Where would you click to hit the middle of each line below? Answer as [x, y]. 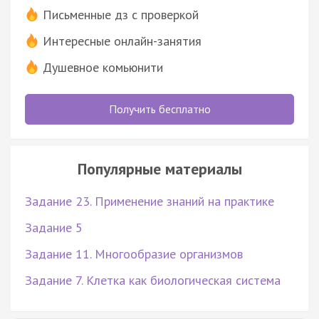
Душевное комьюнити [103, 67]
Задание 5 [54, 227]
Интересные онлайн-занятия [122, 41]
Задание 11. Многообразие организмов [134, 253]
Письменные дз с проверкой [121, 14]
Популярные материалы [159, 168]
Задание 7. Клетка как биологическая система [153, 280]
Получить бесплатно [159, 109]
